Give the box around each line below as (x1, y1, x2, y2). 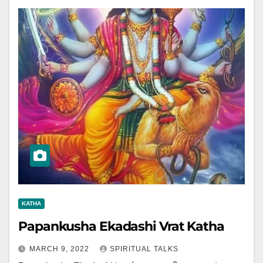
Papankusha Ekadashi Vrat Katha (18, 218, 224, 234)
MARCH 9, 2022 (29, 245, 92, 253)
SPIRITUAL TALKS (110, 245, 178, 253)
